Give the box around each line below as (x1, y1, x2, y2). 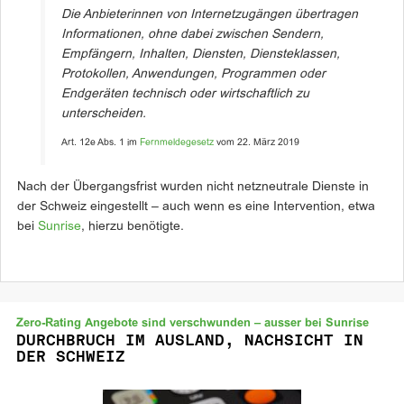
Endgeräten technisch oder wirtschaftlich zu (61, 88, 309, 100)
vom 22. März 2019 (214, 137, 299, 147)
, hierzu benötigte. (81, 221, 184, 233)
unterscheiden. (61, 108, 146, 120)
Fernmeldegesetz (140, 137, 214, 147)
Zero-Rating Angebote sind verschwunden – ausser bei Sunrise (16, 318, 369, 329)
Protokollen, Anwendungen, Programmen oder (61, 69, 326, 80)
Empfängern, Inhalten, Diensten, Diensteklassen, (61, 49, 340, 60)
